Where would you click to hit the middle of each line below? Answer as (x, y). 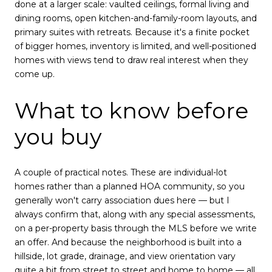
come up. (35, 74)
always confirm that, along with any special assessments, (135, 215)
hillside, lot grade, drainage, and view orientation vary (125, 257)
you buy (58, 136)
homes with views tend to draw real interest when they (131, 60)
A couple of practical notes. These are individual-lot (121, 173)
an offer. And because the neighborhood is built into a (128, 243)
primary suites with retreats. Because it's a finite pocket (132, 32)
